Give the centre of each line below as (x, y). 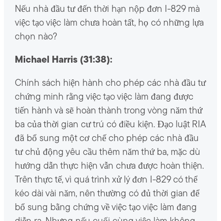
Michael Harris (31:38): (63, 61)
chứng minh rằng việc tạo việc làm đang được (104, 98)
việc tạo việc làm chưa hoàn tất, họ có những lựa (109, 24)
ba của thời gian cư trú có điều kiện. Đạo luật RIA (110, 125)
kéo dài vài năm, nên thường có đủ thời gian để (107, 194)
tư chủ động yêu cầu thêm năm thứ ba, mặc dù (107, 153)
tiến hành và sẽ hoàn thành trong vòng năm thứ (108, 111)
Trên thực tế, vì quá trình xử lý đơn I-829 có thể (106, 181)
